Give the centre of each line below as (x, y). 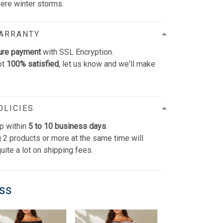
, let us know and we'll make (107, 64)
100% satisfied (33, 64)
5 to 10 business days (67, 126)
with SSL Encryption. (77, 52)
